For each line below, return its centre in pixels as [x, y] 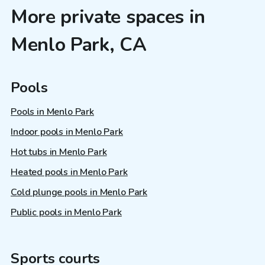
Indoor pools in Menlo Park [67, 132]
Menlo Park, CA [79, 44]
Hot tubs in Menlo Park [59, 152]
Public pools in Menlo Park [66, 213]
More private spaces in [108, 17]
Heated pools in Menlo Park [69, 172]
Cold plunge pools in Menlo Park [79, 193]
